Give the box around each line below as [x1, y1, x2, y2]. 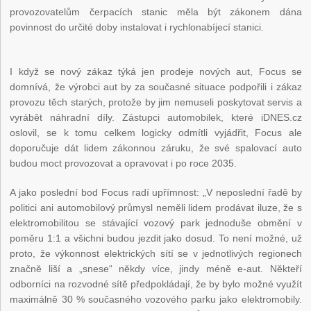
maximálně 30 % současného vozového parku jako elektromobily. [10, 294, 302, 305]
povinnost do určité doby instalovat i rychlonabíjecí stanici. [10, 22, 264, 33]
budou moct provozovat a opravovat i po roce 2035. [10, 158, 237, 169]
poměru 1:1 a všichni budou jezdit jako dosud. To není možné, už [10, 233, 302, 244]
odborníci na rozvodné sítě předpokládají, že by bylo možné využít [10, 278, 302, 290]
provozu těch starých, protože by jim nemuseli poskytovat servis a [10, 96, 302, 108]
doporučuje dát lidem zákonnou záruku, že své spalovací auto [10, 142, 302, 154]
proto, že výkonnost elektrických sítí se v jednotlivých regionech [10, 248, 302, 260]
